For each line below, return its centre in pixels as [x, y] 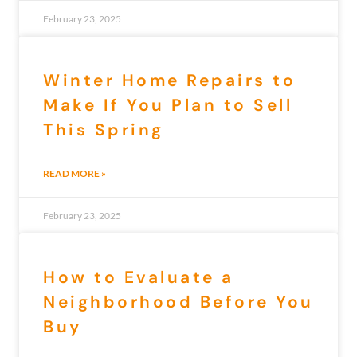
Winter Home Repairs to [169, 81]
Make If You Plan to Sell [168, 106]
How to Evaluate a [139, 278]
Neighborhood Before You [178, 302]
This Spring [104, 130]
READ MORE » [75, 174]
